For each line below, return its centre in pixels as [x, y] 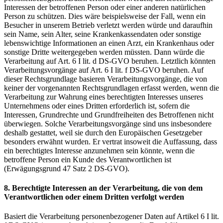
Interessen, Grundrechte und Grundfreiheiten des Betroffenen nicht [109, 114]
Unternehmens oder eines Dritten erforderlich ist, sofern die [97, 106]
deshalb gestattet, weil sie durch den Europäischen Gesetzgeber [103, 132]
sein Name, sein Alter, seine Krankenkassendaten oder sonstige [103, 34]
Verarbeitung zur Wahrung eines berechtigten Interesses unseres [104, 97]
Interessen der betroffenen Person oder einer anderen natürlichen [105, 7]
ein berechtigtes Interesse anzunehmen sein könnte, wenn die [99, 150]
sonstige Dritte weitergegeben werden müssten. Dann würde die [104, 52]
